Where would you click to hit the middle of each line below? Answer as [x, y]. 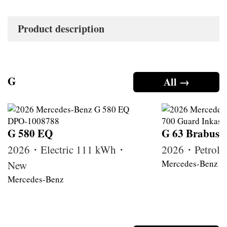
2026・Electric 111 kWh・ [67, 149]
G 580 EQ [30, 133]
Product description [61, 28]
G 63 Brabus [191, 133]
